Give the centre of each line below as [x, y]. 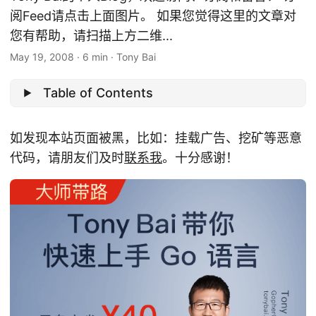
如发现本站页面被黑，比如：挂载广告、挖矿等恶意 [156, 138]
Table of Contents [98, 92]
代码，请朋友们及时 [67, 157]
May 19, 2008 [42, 57]
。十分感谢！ [200, 157]
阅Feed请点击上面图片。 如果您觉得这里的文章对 [153, 16]
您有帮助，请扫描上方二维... [91, 36]
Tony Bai [136, 57]
